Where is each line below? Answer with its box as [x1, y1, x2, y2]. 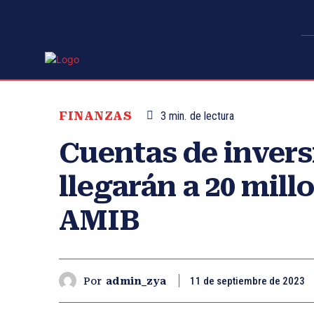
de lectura [190, 109, 234, 123]
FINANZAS [59, 109, 132, 123]
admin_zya [106, 275, 166, 287]
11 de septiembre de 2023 [190, 275, 305, 288]
